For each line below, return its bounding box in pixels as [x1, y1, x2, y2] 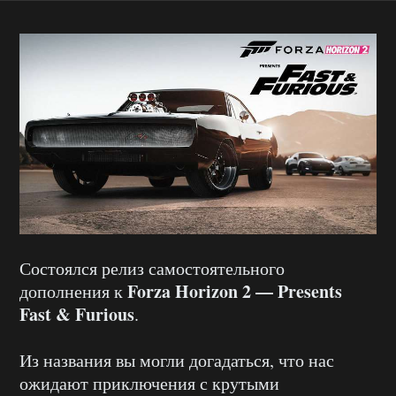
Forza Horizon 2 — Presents [127, 278, 342, 305]
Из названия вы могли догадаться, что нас [19, 348, 334, 373]
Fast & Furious [19, 301, 134, 328]
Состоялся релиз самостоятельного [19, 256, 285, 281]
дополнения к [19, 279, 127, 304]
